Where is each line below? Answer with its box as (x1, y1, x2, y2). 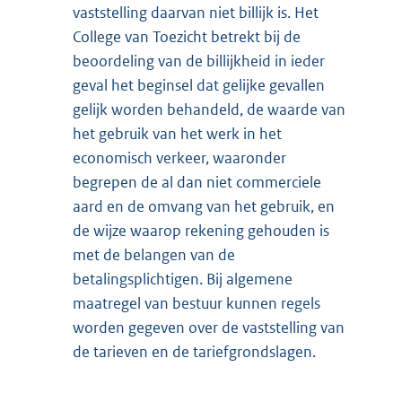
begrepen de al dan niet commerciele (73, 172, 321, 193)
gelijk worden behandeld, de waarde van (73, 100, 345, 120)
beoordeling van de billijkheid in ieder (73, 51, 325, 72)
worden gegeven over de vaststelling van (73, 318, 345, 338)
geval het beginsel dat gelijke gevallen (73, 75, 325, 96)
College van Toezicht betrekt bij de (73, 27, 301, 48)
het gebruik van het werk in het (73, 124, 282, 144)
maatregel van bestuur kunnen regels (73, 293, 320, 314)
